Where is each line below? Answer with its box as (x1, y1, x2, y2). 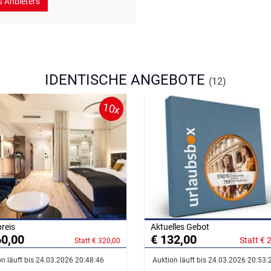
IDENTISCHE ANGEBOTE (45, 71, 209, 89)
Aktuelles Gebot (151, 222, 209, 232)
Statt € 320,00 (74, 237, 120, 246)
